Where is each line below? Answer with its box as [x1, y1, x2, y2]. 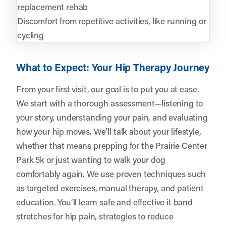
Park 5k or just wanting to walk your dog [16, 153, 165, 165]
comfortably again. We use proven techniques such [16, 167, 206, 179]
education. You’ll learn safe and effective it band [16, 196, 193, 207]
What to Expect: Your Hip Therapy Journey [16, 60, 209, 74]
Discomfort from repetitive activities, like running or [17, 15, 206, 26]
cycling [17, 29, 44, 40]
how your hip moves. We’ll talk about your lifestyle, [16, 125, 201, 137]
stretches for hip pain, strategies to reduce [16, 210, 174, 221]
